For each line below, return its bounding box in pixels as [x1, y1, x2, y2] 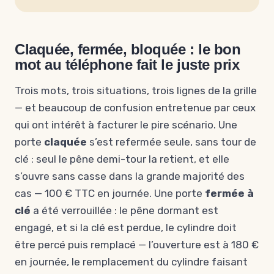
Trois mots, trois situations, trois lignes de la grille [15, 84, 257, 97]
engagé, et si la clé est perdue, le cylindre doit [15, 221, 237, 234]
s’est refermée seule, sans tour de [87, 136, 256, 148]
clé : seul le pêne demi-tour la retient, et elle [15, 153, 229, 165]
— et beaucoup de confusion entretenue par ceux [15, 102, 256, 114]
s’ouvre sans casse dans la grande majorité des [15, 170, 245, 182]
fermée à [205, 187, 254, 199]
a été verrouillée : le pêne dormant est [31, 204, 218, 217]
